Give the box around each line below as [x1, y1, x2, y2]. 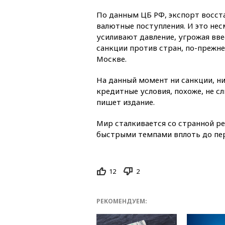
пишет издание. [96, 96, 155, 107]
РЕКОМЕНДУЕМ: [96, 197, 147, 206]
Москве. [96, 53, 127, 64]
